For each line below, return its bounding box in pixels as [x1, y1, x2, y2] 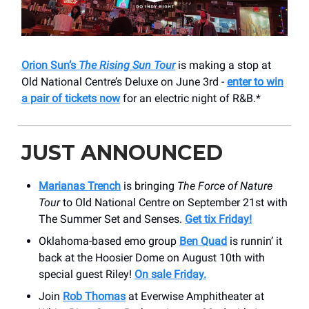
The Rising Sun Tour [79, 58, 175, 72]
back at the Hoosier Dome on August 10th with [39, 250, 265, 264]
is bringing [121, 179, 177, 192]
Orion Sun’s [21, 58, 79, 72]
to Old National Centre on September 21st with [60, 195, 288, 209]
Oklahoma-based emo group [39, 234, 179, 248]
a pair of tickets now [21, 91, 120, 105]
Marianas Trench [39, 179, 121, 192]
